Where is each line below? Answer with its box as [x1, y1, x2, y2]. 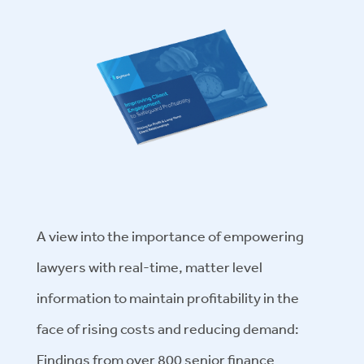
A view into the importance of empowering [37, 226, 304, 245]
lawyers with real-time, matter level [37, 257, 262, 275]
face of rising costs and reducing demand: [37, 318, 299, 337]
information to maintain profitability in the [37, 288, 299, 306]
